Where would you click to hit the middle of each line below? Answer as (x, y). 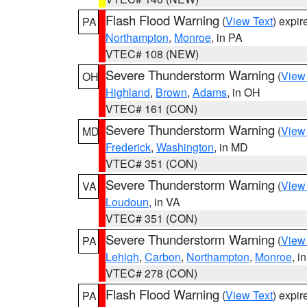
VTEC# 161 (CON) (151, 109)
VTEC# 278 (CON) (151, 273)
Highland (128, 92)
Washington (185, 147)
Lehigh (122, 257)
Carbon (163, 257)
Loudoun (127, 202)
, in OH (244, 92)
